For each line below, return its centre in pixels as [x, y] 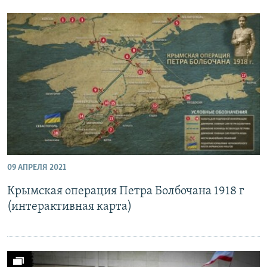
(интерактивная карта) [69, 207]
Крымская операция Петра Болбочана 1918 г [126, 191]
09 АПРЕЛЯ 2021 [37, 168]
